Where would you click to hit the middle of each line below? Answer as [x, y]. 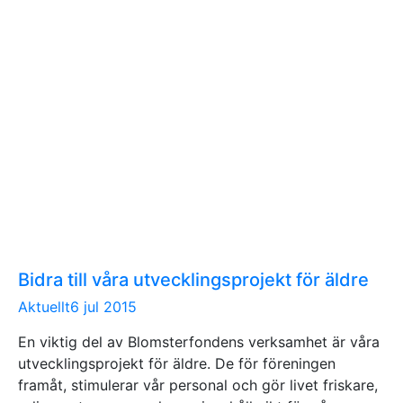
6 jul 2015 [103, 306]
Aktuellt [44, 306]
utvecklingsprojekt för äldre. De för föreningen [177, 363]
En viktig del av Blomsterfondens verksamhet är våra [199, 341]
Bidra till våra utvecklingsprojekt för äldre [193, 279]
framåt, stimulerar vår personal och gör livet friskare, [198, 385]
